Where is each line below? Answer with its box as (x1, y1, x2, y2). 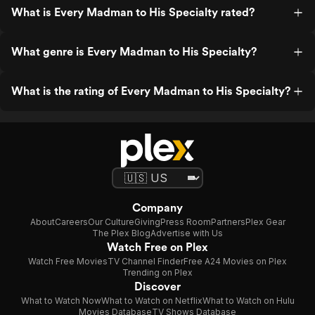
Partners (210, 217, 245, 227)
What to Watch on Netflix (101, 295, 202, 306)
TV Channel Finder (108, 256, 184, 266)
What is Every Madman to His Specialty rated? (11, 6, 255, 19)
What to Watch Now (20, 295, 101, 306)
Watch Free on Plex (107, 240, 208, 254)
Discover (134, 280, 181, 293)
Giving (134, 217, 160, 227)
